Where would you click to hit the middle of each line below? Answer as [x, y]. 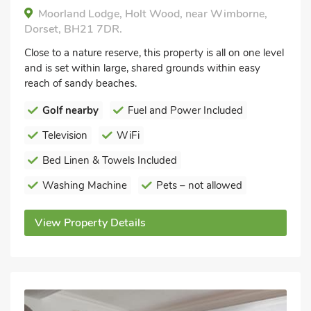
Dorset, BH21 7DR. [73, 29]
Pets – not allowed [199, 185]
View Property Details [90, 222]
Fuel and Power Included [185, 110]
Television [65, 135]
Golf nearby [70, 110]
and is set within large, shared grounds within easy [142, 68]
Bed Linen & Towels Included [110, 160]
